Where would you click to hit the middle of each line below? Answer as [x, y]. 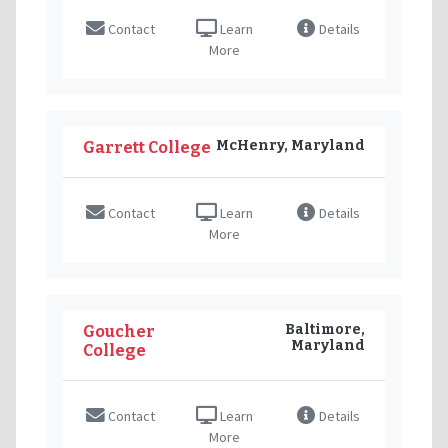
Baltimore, [325, 329]
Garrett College [147, 147]
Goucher [119, 331]
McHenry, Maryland [290, 145]
